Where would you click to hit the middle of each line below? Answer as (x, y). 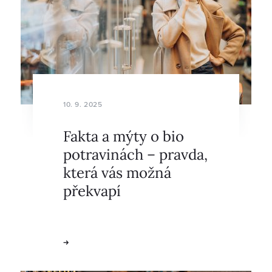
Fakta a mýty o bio (124, 135)
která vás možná (117, 172)
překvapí (92, 190)
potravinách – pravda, (135, 154)
